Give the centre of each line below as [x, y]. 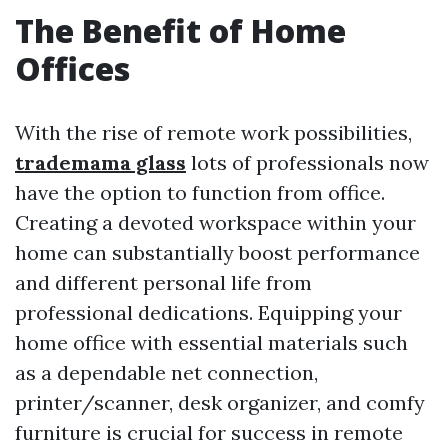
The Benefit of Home [180, 30]
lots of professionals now [307, 162]
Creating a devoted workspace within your [215, 222]
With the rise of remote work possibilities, [213, 132]
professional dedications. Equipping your [208, 312]
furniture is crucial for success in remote [209, 432]
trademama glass [100, 162]
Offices [72, 68]
